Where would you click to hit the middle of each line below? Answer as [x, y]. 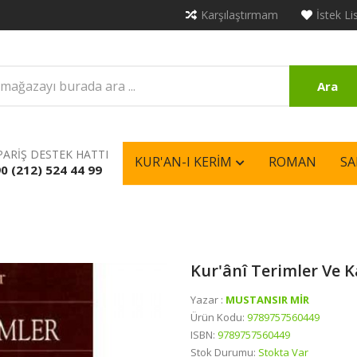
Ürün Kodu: [219, 317]
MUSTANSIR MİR [267, 300]
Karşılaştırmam [239, 15]
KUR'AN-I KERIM [183, 162]
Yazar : [208, 300]
